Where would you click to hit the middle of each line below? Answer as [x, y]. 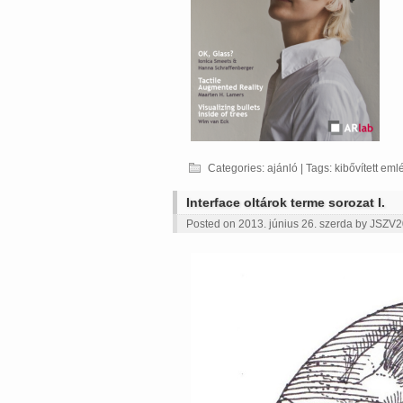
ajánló [282, 168]
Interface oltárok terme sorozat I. [286, 202]
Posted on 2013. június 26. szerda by [278, 224]
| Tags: [316, 168]
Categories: [237, 168]
